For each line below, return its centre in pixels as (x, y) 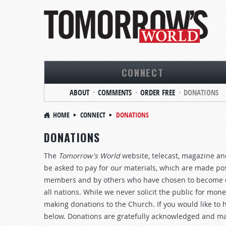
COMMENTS (115, 93)
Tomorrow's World (89, 156)
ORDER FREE (157, 93)
